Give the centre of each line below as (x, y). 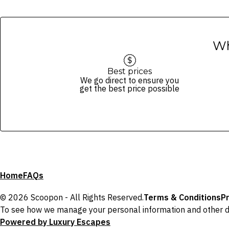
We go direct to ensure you (130, 80)
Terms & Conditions (182, 198)
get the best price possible (130, 88)
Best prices (130, 71)
